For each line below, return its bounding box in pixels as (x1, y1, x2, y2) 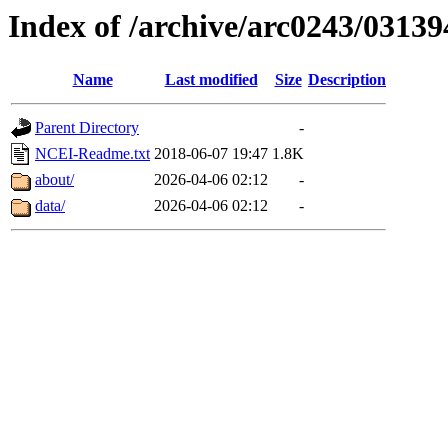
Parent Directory (35, 119, 139, 137)
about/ (35, 171, 74, 189)
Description (308, 71, 386, 89)
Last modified (164, 71, 258, 89)
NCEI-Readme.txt (35, 145, 150, 163)
